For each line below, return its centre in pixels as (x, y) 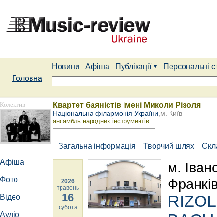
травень (68, 188)
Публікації (134, 67)
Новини (66, 67)
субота (68, 207)
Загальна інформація (95, 146)
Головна (27, 78)
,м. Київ (170, 113)
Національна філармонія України (106, 113)
